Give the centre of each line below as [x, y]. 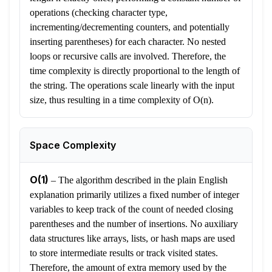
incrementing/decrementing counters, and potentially [130, 27]
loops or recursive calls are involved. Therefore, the [128, 56]
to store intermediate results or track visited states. [124, 253]
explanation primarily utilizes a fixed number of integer [134, 195]
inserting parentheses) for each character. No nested [128, 42]
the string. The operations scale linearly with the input [132, 86]
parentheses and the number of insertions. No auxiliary [134, 224]
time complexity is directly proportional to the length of [135, 71]
